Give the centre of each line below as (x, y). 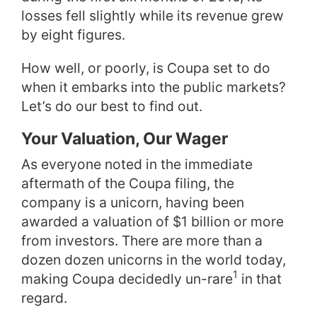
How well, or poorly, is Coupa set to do (146, 68)
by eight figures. (73, 34)
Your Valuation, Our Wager (125, 138)
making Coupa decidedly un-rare (127, 278)
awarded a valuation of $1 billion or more (152, 221)
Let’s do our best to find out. (112, 106)
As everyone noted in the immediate (137, 164)
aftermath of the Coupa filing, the (128, 183)
